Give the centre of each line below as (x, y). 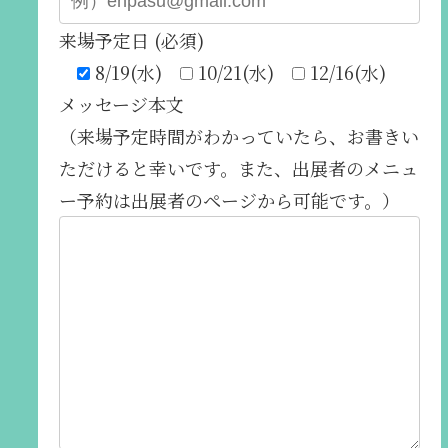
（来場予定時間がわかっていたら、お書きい (239, 135)
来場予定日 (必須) (132, 39)
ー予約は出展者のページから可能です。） (230, 199)
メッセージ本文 (122, 103)
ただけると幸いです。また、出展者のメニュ (239, 167)
